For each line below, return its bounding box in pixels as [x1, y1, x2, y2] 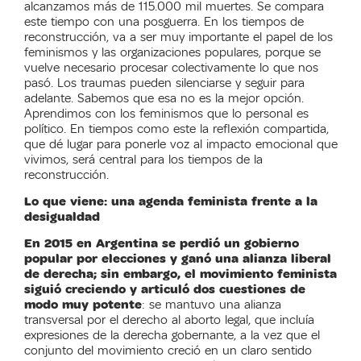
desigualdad [24, 208, 100, 225]
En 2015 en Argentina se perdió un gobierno [24, 235, 299, 252]
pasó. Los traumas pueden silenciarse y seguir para [24, 74, 305, 91]
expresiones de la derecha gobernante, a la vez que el [24, 327, 320, 344]
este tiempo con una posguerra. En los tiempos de [24, 13, 304, 30]
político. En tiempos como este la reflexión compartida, [24, 120, 329, 137]
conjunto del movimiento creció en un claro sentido [24, 342, 312, 359]
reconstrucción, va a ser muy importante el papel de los [24, 28, 333, 45]
